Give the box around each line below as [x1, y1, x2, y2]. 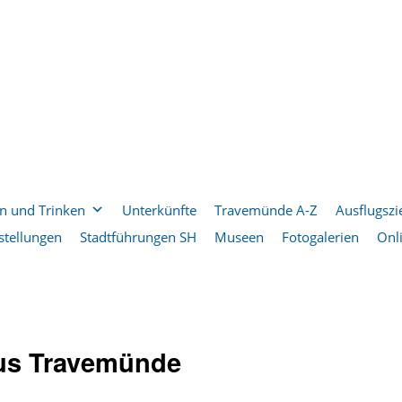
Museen [214, 228, 264, 246]
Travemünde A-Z [214, 201, 318, 219]
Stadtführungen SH [80, 228, 197, 246]
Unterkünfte [122, 201, 197, 219]
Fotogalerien [282, 228, 359, 246]
